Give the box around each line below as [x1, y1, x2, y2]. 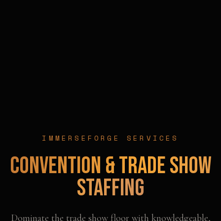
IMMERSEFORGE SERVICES [42, 132, 179, 143]
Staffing [77, 174, 144, 202]
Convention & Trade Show [9, 151, 212, 180]
